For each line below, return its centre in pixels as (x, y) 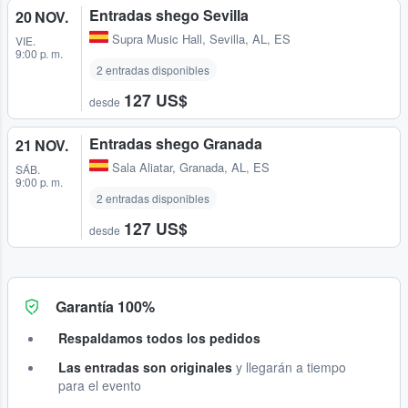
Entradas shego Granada (176, 144)
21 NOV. (42, 146)
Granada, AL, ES (224, 168)
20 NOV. (42, 17)
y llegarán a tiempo (289, 367)
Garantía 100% (105, 307)
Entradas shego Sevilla (169, 15)
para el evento (100, 386)
